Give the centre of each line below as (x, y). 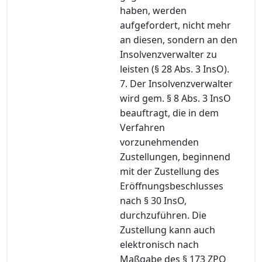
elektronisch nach (159, 244)
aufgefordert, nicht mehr (175, 25)
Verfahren (142, 127)
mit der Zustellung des (170, 171)
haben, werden (153, 10)
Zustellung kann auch (168, 230)
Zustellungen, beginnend (175, 156)
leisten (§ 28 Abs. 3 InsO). (175, 69)
